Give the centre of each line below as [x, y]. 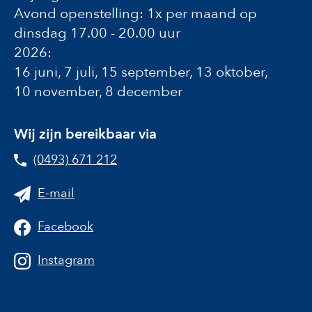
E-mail [56, 193]
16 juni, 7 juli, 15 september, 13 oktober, [141, 72]
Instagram [66, 260]
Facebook [65, 227]
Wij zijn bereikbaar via [85, 134]
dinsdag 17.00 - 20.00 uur [97, 33]
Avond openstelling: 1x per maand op [135, 14]
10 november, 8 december [98, 92]
